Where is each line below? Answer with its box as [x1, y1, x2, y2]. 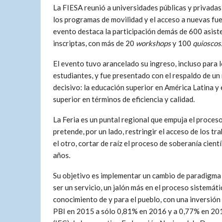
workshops [136, 39, 171, 48]
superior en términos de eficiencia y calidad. [53, 95, 195, 104]
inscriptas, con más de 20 [53, 39, 136, 48]
